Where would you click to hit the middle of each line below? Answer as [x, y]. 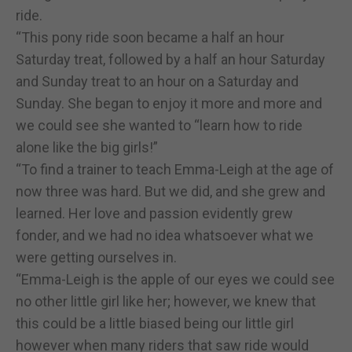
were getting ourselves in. [96, 257]
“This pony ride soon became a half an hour [150, 37]
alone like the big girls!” [87, 147]
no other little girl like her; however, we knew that [166, 301]
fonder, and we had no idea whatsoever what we [165, 235]
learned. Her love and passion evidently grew [154, 213]
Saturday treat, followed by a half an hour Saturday [170, 59]
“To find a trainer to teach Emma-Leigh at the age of [175, 169]
